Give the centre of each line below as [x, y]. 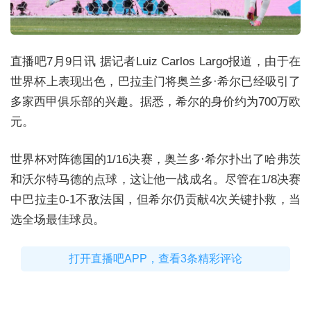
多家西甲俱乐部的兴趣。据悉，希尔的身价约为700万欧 [155, 102]
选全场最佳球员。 [58, 219]
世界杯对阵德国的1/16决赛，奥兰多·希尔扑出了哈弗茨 [155, 159]
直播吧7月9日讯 [55, 62]
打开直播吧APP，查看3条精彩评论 [155, 259]
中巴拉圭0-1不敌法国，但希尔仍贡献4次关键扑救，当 [155, 199]
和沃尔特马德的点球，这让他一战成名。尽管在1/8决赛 [155, 179]
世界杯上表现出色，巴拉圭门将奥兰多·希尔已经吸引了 [155, 82]
